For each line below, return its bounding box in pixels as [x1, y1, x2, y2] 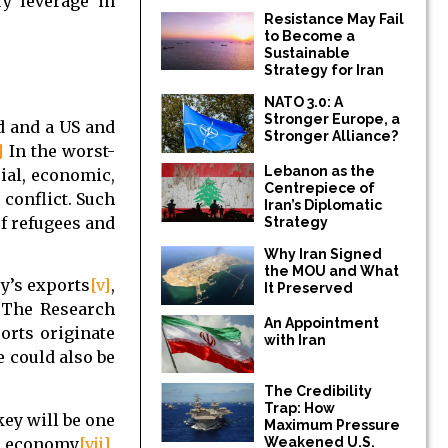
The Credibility [264, 383, 373, 400]
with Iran [264, 331, 327, 348]
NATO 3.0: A [264, 94, 344, 111]
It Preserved [264, 279, 354, 296]
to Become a [264, 28, 356, 45]
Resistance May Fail [264, 11, 405, 28]
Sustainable [264, 45, 351, 62]
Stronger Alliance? [264, 128, 399, 145]
